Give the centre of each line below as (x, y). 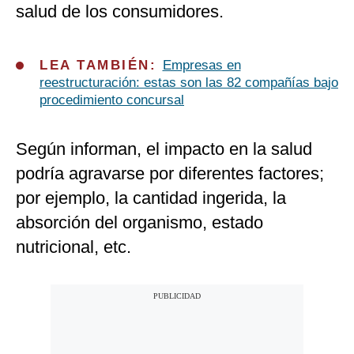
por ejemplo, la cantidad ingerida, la (151, 198)
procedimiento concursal (112, 100)
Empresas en (201, 66)
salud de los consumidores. (120, 12)
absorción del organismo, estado (139, 223)
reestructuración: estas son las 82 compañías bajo (189, 83)
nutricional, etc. (73, 247)
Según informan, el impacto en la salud (164, 149)
